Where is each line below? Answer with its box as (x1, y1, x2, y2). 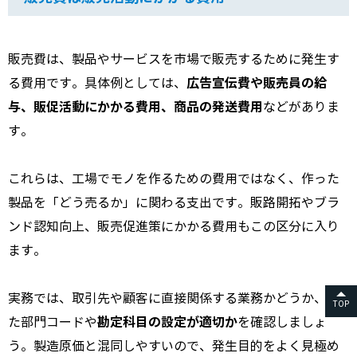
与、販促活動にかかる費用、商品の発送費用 (8, 99, 263, 116)
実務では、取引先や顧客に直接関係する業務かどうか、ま (8, 291, 339, 307)
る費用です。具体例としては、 (8, 76, 186, 92)
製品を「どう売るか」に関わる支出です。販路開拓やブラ (8, 195, 339, 211)
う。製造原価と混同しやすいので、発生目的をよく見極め (8, 339, 339, 355)
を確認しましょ (237, 315, 327, 331)
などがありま (263, 100, 339, 116)
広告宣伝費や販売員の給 (186, 75, 327, 92)
